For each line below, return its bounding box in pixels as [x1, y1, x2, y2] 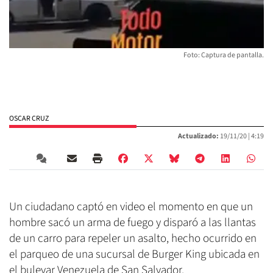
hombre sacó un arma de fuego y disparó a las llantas [9, 214, 256, 231]
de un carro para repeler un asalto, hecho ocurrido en [9, 230, 257, 247]
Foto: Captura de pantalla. [183, 49, 264, 60]
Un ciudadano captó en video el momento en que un [9, 198, 253, 215]
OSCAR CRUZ [9, 113, 49, 124]
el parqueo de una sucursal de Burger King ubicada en [9, 246, 260, 263]
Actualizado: [178, 130, 219, 141]
